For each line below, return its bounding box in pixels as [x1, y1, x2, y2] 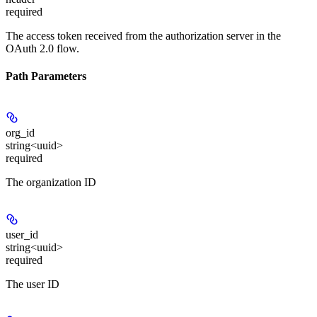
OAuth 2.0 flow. [6, 42, 79, 55]
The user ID [6, 277, 59, 290]
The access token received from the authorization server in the [6, 30, 281, 42]
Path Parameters [6, 70, 86, 83]
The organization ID [6, 175, 96, 188]
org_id [6, 126, 35, 139]
